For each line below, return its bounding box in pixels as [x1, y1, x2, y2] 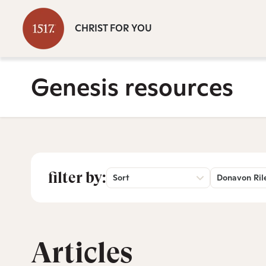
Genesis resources [31, 71, 233, 103]
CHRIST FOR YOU [75, 22, 152, 34]
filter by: [48, 169, 106, 186]
